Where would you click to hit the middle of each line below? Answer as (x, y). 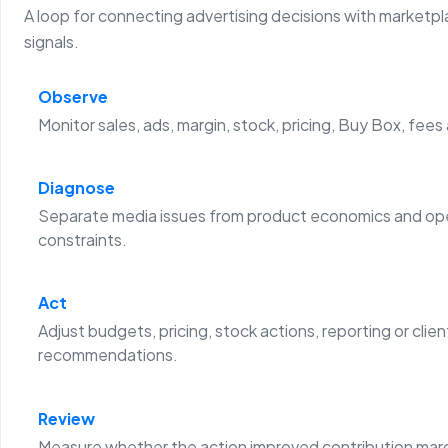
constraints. (82, 240)
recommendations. (107, 355)
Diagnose (76, 188)
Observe (72, 97)
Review (66, 418)
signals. (52, 42)
